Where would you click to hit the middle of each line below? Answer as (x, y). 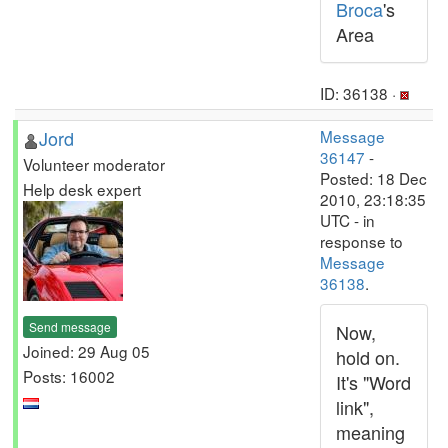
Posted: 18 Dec (373, 178)
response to (361, 241)
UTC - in (347, 220)
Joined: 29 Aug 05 (86, 350)
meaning (370, 432)
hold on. (368, 357)
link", (355, 407)
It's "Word (373, 382)
